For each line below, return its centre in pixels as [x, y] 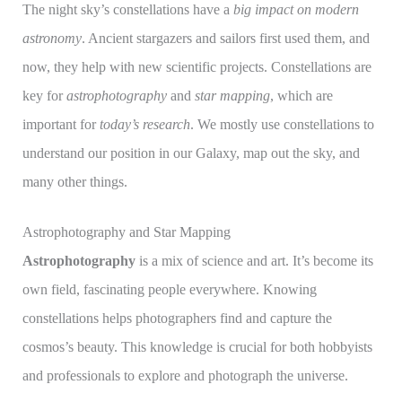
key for [44, 96]
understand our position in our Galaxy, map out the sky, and [191, 153]
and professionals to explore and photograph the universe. [185, 376]
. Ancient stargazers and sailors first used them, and [225, 39]
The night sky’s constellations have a [127, 10]
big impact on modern [296, 10]
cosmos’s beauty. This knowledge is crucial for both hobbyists [197, 347]
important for [61, 125]
